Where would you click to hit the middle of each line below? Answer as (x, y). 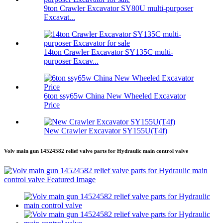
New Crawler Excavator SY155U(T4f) (106, 131)
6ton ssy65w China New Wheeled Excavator (115, 96)
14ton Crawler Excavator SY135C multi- (109, 52)
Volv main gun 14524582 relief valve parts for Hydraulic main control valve (96, 151)
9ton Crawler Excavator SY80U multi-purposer (118, 8)
